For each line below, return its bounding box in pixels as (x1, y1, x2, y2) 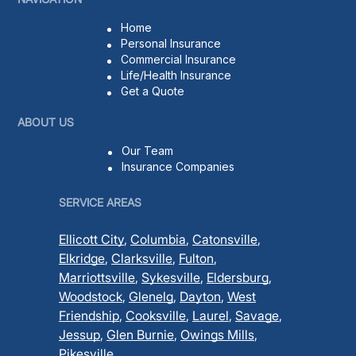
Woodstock (59, 288, 122, 304)
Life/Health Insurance (120, 68, 231, 82)
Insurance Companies (122, 159, 234, 173)
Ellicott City (59, 230, 124, 247)
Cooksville (126, 307, 186, 323)
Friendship (59, 307, 119, 323)
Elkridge (59, 250, 105, 266)
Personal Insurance (120, 36, 221, 50)
